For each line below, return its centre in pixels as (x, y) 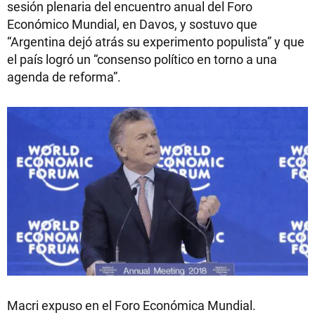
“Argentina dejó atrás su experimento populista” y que (156, 41)
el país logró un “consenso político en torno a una (142, 59)
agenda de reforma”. (64, 77)
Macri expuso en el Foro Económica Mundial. (133, 305)
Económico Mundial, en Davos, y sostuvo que (132, 24)
